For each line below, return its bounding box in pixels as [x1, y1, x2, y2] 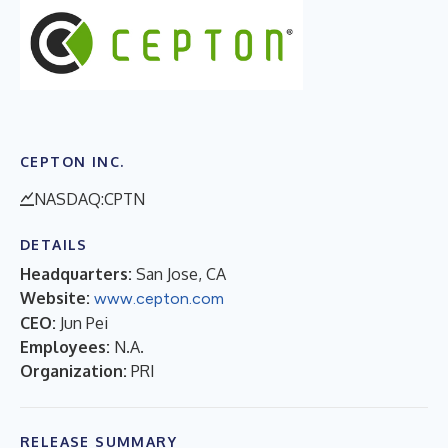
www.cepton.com [94, 288, 224, 308]
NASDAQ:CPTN [34, 188, 145, 209]
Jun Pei [60, 312, 108, 333]
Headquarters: [20, 263, 132, 284]
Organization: [20, 360, 127, 381]
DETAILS [20, 235, 88, 253]
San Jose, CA [136, 263, 226, 284]
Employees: [20, 336, 110, 357]
